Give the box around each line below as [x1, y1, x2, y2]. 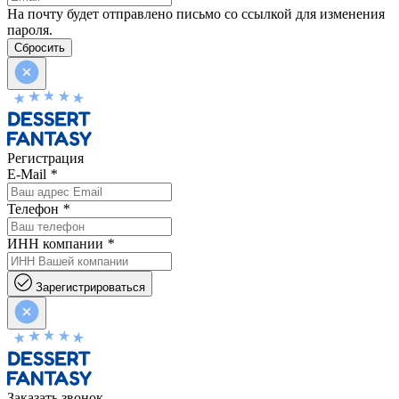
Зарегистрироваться [36, 281, 145, 295]
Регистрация [7, 151, 84, 167]
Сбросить [14, 41, 65, 55]
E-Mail [7, 167, 50, 183]
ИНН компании [7, 236, 107, 252]
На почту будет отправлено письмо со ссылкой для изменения [7, 6, 385, 22]
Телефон [7, 201, 62, 217]
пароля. [7, 22, 53, 38]
